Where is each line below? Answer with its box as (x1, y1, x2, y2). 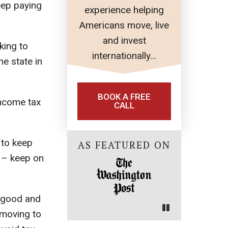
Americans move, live (79, 19, 169, 32)
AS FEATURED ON (78, 138, 170, 152)
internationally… (92, 50, 156, 62)
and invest (102, 35, 146, 47)
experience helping (84, 4, 164, 16)
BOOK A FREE (98, 92, 151, 102)
